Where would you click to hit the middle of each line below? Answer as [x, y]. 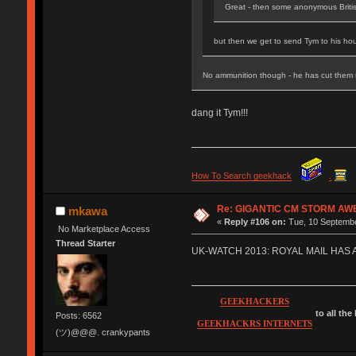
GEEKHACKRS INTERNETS [254, 324]
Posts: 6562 [78, 315]
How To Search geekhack [241, 175]
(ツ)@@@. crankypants [103, 332]
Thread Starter [85, 244]
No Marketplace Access [104, 228]
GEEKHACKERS [254, 302]
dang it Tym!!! [219, 113]
